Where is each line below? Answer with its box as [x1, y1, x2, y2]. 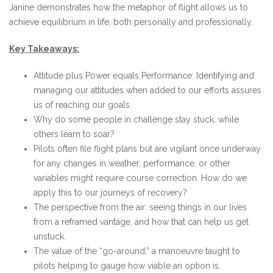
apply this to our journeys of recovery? [34, 188, 187, 197]
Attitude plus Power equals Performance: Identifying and [34, 71, 254, 80]
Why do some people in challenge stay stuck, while [34, 115, 239, 124]
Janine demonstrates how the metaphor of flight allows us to [9, 2, 248, 12]
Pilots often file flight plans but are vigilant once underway [34, 144, 261, 154]
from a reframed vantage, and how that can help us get [34, 217, 249, 227]
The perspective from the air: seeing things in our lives [34, 202, 247, 212]
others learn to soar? [34, 129, 115, 139]
